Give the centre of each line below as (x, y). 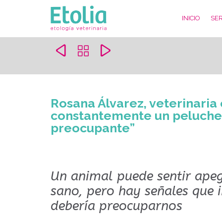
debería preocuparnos (116, 206)
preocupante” (93, 128)
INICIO (191, 18)
